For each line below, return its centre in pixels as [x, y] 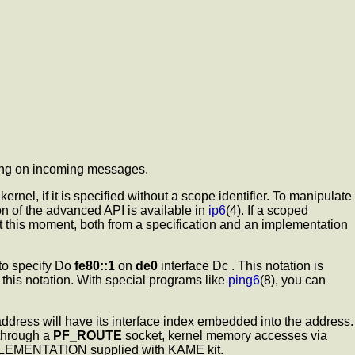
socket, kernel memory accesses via [225, 336]
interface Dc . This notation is [240, 266]
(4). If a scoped [267, 211]
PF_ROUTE [88, 336]
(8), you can [293, 281]
